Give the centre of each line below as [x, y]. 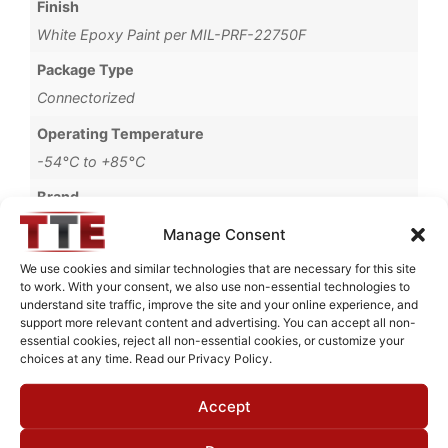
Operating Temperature [121, 133]
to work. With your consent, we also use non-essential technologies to [215, 286]
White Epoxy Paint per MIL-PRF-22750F [172, 34]
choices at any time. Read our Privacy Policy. [146, 358]
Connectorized [86, 98]
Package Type [86, 70]
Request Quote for [224, 322]
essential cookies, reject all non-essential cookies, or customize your [212, 340]
